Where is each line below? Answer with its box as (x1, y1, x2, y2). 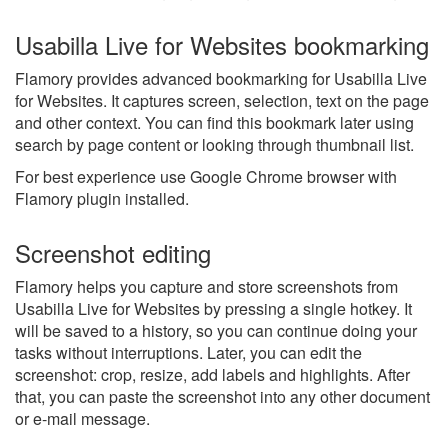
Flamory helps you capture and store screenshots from (15, 274, 398, 298)
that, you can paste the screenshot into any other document (15, 384, 430, 408)
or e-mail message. (15, 406, 150, 430)
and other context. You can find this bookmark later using (15, 110, 414, 134)
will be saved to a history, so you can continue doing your (15, 318, 417, 342)
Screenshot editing (15, 234, 211, 270)
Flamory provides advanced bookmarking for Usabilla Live (15, 66, 427, 90)
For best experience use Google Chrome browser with (15, 164, 397, 188)
